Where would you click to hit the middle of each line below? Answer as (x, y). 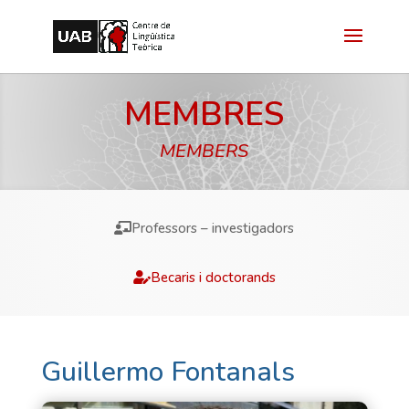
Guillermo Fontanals (168, 372)
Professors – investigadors (213, 228)
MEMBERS (204, 151)
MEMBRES (204, 115)
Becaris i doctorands (213, 278)
